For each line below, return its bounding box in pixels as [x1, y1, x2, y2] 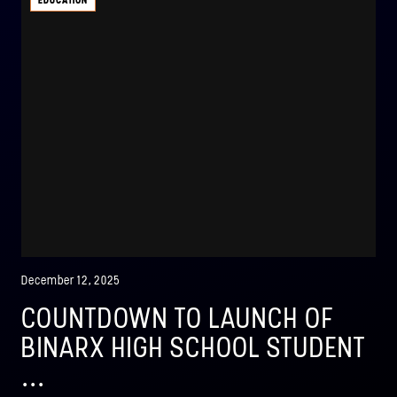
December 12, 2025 [21, 273, 120, 289]
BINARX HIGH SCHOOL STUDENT [21, 331, 366, 365]
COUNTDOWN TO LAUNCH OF [21, 301, 335, 336]
